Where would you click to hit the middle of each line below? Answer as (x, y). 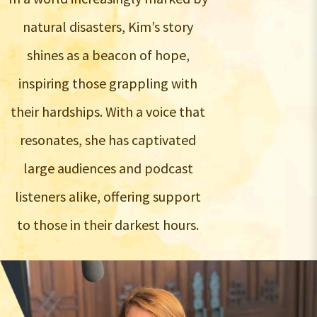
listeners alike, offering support (108, 197)
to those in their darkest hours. (108, 225)
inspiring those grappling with (108, 83)
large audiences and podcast (108, 168)
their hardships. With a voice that (108, 112)
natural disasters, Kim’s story (108, 27)
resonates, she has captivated (108, 140)
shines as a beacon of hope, (108, 55)
